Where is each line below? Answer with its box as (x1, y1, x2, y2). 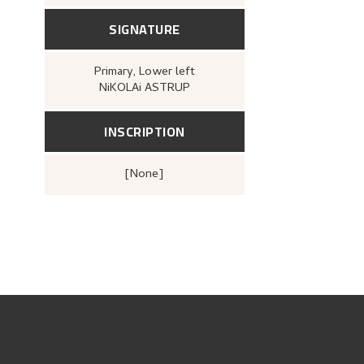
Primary (101, 63, 133, 82)
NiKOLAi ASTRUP (98, 79, 190, 98)
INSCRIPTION (104, 119, 185, 144)
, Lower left (132, 63, 195, 82)
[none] (138, 165, 164, 184)
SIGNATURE (109, 17, 180, 41)
